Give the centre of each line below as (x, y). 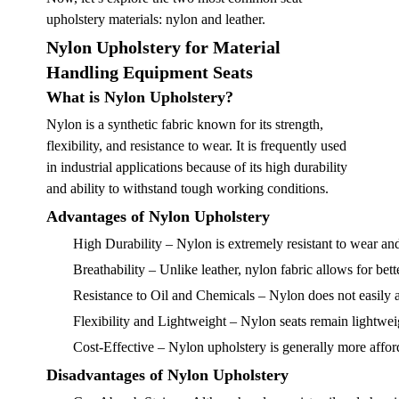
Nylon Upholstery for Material (163, 47)
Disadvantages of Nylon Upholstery (167, 375)
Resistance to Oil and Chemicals (164, 295)
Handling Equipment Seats (150, 72)
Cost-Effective (114, 346)
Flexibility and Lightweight (150, 321)
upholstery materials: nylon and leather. (156, 19)
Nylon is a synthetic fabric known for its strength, (185, 124)
